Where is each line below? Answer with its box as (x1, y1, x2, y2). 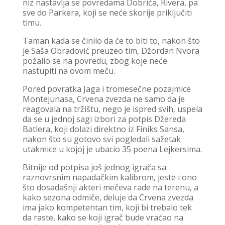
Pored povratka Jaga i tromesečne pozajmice (22, 83, 191, 95)
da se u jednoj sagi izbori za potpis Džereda (22, 114, 186, 125)
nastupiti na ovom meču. (22, 65, 115, 77)
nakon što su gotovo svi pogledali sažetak (22, 134, 181, 145)
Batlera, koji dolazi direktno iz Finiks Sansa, (22, 124, 184, 135)
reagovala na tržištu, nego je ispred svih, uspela (22, 103, 202, 115)
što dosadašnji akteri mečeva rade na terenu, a (22, 182, 198, 193)
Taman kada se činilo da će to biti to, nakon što (22, 35, 200, 47)
